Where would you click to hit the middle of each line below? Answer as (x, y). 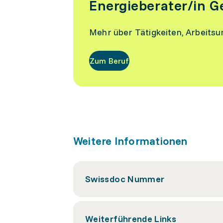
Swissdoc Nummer (125, 179)
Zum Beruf (110, 61)
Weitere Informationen (130, 141)
